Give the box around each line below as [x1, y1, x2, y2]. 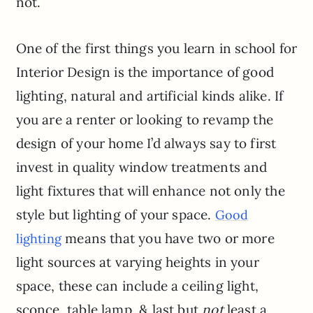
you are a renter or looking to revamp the [15, 110, 273, 128]
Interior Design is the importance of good [15, 63, 274, 80]
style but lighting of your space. [15, 205, 215, 223]
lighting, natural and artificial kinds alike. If [15, 87, 284, 104]
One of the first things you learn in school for [15, 39, 298, 57]
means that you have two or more [61, 229, 275, 247]
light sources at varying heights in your [15, 253, 259, 270]
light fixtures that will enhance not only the [15, 182, 285, 199]
